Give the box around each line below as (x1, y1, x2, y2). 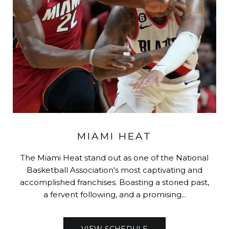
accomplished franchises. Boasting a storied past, (20, 177, 209, 188)
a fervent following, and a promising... (43, 190, 186, 200)
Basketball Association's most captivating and (27, 165, 202, 175)
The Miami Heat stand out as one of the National (20, 153, 209, 163)
